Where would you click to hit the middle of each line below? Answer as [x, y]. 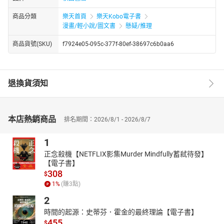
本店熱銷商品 [32, 119]
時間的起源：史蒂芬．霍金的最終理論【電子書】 [121, 212]
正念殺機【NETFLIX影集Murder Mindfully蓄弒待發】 [126, 154]
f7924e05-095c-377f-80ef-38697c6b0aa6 [118, 44]
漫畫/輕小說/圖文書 [89, 26]
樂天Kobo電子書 [119, 16]
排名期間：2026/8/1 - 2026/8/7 [107, 119]
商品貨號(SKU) [32, 44]
